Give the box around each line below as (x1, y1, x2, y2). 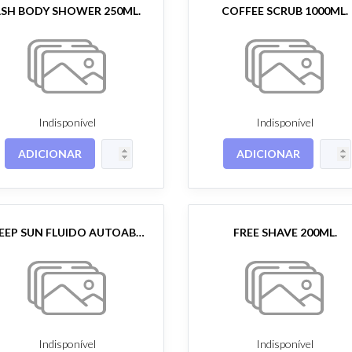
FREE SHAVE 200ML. (233, 225, 337, 239)
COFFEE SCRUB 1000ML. (222, 4, 349, 17)
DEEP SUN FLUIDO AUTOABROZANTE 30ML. (135, 225, 145, 239)
